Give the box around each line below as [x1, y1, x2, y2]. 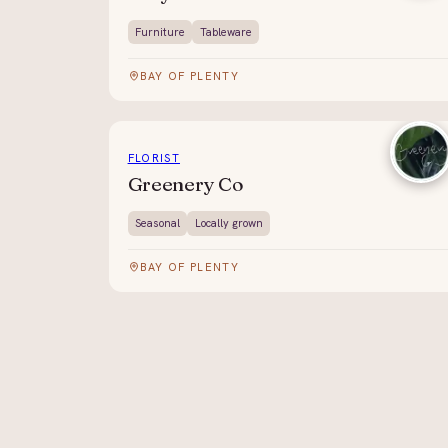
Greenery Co [127, 171, 244, 196]
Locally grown [194, 215, 263, 230]
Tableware [199, 24, 252, 39]
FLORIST [127, 151, 180, 166]
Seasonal [134, 215, 180, 230]
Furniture [134, 24, 185, 39]
